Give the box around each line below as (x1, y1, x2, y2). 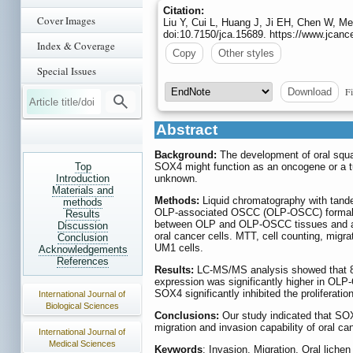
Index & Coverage (37, 39, 115, 53)
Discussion (58, 220, 108, 232)
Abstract (156, 121, 217, 139)
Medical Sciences (48, 339, 116, 348)
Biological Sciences (45, 301, 119, 310)
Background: (154, 149, 220, 162)
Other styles (218, 47, 274, 60)
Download (288, 86, 332, 98)
